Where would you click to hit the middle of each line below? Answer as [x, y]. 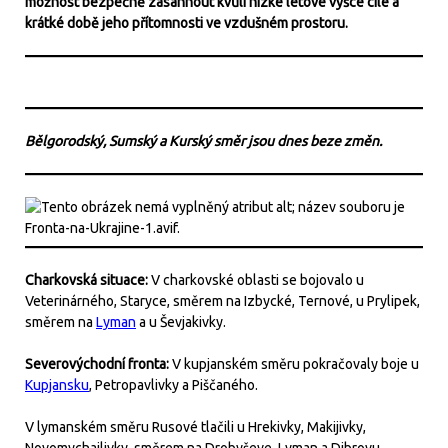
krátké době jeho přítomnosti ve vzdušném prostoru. [186, 23]
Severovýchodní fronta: [98, 364]
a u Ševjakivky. [182, 322]
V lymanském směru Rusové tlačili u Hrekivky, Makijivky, [195, 427]
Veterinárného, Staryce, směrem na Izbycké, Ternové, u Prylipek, [222, 301]
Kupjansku [57, 385]
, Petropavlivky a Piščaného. [173, 385]
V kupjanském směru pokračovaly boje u [295, 364]
